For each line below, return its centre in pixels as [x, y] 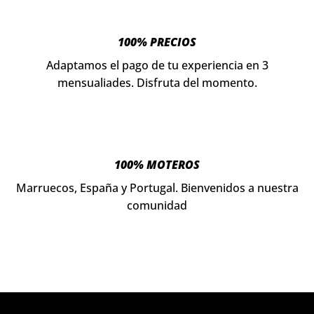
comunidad [157, 205]
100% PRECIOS [157, 42]
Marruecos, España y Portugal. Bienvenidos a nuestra [157, 187]
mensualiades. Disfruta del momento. [157, 83]
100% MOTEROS [157, 164]
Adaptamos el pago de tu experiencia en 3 [157, 66]
